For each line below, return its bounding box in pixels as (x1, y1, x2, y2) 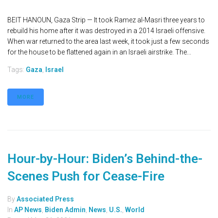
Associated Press (17, 195, 74, 203)
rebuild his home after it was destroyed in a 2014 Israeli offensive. (7, 27, 205, 35)
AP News (14, 206, 42, 214)
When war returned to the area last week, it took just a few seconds (7, 37, 209, 45)
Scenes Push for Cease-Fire (7, 169, 164, 183)
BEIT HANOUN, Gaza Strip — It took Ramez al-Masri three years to (7, 16, 205, 24)
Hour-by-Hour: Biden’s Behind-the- (7, 151, 202, 166)
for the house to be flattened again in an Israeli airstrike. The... (7, 48, 191, 56)
